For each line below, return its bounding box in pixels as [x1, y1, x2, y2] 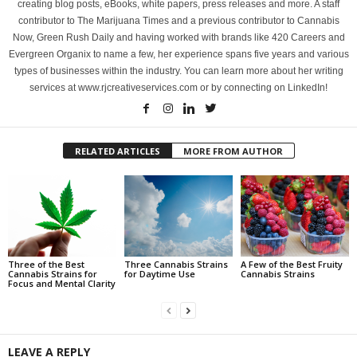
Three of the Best [8, 257, 84, 270]
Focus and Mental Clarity [8, 277, 116, 289]
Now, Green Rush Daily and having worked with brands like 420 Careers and [12, 32, 345, 44]
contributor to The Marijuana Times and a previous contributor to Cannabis [18, 15, 339, 27]
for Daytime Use [124, 267, 195, 280]
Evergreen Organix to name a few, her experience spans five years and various [8, 49, 349, 61]
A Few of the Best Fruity [240, 257, 343, 270]
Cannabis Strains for [8, 267, 97, 280]
